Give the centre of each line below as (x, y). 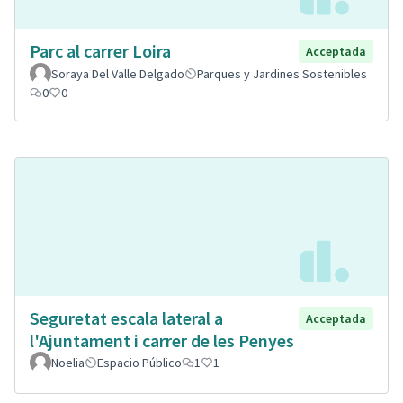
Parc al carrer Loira (100, 51)
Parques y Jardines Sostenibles (282, 74)
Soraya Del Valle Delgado (118, 74)
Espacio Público (139, 362)
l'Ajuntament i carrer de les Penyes (162, 340)
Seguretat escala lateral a (126, 318)
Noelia (68, 362)
